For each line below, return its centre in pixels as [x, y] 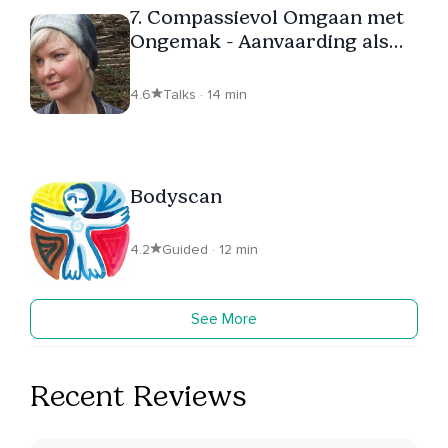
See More [224, 318]
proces [163, 64]
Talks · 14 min [205, 94]
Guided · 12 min [210, 249]
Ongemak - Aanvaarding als [259, 40]
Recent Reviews [138, 395]
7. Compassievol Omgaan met [267, 16]
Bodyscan [176, 195]
